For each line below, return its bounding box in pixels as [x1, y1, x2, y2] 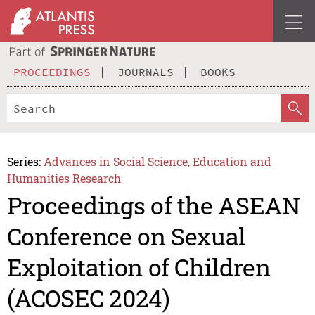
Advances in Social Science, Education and [44, 153, 272, 169]
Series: [6, 153, 41, 169]
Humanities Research [6, 170, 121, 186]
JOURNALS [117, 64, 174, 79]
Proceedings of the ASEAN [6, 189, 300, 221]
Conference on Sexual [6, 220, 246, 252]
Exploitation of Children [6, 251, 271, 283]
